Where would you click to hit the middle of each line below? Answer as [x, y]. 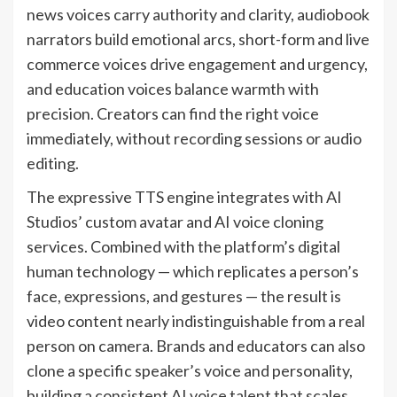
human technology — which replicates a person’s [193, 272]
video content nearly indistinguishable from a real [196, 321]
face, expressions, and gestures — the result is [184, 296]
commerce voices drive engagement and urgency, [197, 64]
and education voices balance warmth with [173, 89]
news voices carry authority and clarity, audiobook [198, 15]
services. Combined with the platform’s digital [183, 247]
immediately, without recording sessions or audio [194, 139]
